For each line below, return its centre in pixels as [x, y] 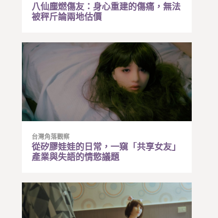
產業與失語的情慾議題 [75, 157]
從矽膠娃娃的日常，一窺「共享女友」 [106, 147]
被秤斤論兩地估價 [66, 17]
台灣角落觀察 [50, 137]
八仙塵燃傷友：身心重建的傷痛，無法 [106, 7]
